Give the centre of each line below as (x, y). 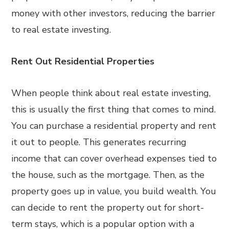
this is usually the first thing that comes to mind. (114, 109)
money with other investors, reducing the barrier (113, 13)
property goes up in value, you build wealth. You (114, 191)
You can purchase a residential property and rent (114, 126)
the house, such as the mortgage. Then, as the (108, 175)
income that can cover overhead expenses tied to (114, 158)
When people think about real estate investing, (111, 93)
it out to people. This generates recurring (99, 142)
